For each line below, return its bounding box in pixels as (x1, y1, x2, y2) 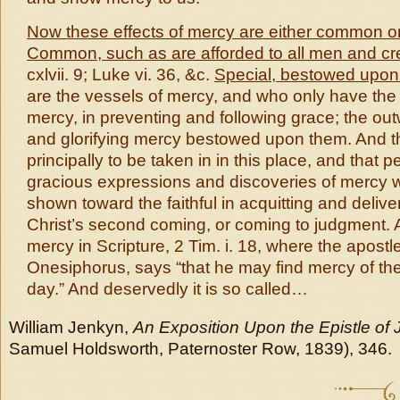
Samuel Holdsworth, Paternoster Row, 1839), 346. (9, 339, 392, 358)
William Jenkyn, (9, 318, 133, 337)
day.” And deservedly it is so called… (27, 279, 308, 298)
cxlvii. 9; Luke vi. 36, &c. (27, 65, 214, 84)
